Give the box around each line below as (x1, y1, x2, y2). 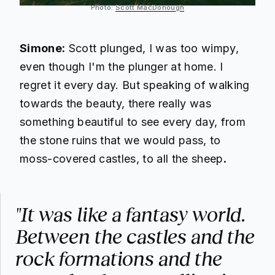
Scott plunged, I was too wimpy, (65, 41, 239, 55)
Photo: (90, 3, 116, 12)
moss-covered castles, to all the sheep (20, 152, 223, 165)
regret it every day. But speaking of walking (20, 78, 250, 91)
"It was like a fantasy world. (15, 203, 246, 226)
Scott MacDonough (115, 3, 185, 12)
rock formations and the (15, 247, 222, 270)
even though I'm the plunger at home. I (20, 60, 223, 73)
